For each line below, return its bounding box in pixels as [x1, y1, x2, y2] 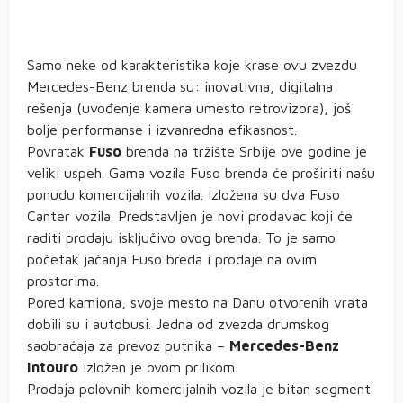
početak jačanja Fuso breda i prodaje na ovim [27, 251, 317, 268]
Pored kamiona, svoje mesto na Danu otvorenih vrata [27, 294, 368, 311]
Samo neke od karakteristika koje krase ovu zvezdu [27, 57, 357, 74]
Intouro [27, 359, 78, 376]
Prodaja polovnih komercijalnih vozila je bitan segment [27, 381, 371, 398]
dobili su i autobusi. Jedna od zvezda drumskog [27, 316, 329, 333]
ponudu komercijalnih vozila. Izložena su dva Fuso [27, 186, 340, 203]
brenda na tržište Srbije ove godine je [121, 143, 367, 160]
